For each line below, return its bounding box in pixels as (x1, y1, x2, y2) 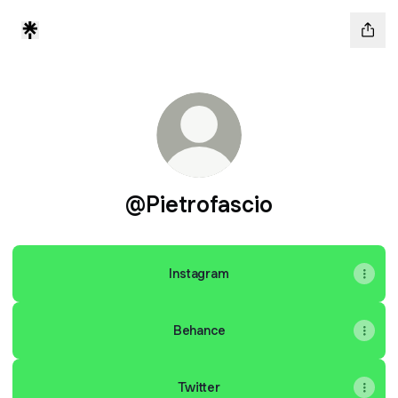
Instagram (169, 265, 229, 282)
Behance (172, 322, 226, 338)
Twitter (178, 378, 220, 395)
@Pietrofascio (125, 189, 273, 219)
